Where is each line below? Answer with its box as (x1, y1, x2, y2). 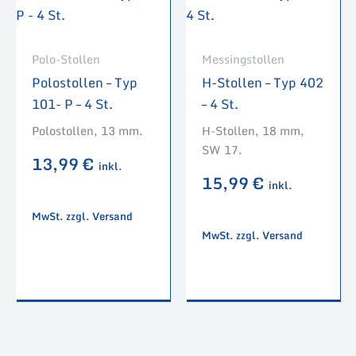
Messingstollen (202, 48, 284, 68)
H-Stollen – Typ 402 (202, 71, 323, 93)
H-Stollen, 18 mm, (202, 121, 304, 141)
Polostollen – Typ (32, 71, 137, 93)
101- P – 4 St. (32, 92, 113, 114)
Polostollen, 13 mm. (32, 121, 142, 141)
